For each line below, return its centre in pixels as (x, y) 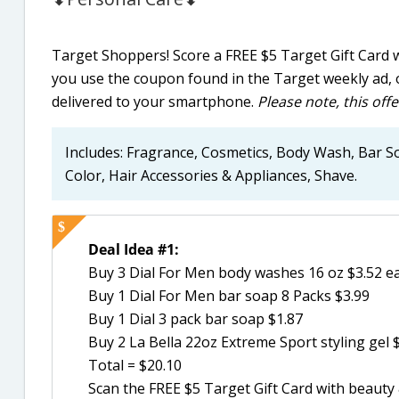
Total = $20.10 (135, 366)
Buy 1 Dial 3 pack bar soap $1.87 (195, 319)
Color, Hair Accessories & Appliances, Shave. (211, 176)
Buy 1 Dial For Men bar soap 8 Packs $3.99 (229, 296)
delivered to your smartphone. (155, 102)
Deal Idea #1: (134, 250)
